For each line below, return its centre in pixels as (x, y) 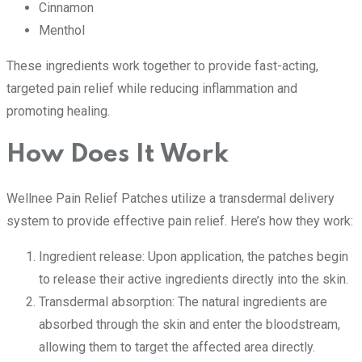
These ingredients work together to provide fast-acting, (162, 66)
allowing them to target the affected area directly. (177, 347)
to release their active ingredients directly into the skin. (194, 279)
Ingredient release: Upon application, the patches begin (194, 256)
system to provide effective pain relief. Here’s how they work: (180, 221)
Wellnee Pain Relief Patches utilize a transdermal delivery (170, 198)
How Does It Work (118, 155)
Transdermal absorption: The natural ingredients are (183, 301)
